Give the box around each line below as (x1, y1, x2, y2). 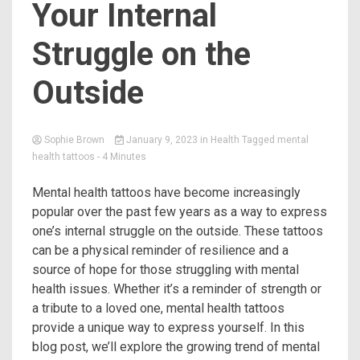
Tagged (241, 134, 277, 145)
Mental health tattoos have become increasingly (32, 185, 301, 200)
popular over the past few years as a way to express (32, 204, 327, 219)
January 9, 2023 (123, 134, 200, 145)
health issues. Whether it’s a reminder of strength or (32, 281, 321, 297)
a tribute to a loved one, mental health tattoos (32, 301, 284, 316)
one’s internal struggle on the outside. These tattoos (32, 223, 323, 239)
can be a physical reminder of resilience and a (32, 243, 288, 258)
